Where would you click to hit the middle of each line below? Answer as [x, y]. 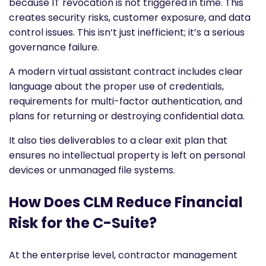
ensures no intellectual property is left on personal [127, 155]
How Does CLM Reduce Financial [126, 202]
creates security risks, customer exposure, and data [130, 17]
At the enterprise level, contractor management [123, 255]
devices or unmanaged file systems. [92, 170]
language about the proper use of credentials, [116, 86]
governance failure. [54, 47]
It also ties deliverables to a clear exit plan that [118, 140]
